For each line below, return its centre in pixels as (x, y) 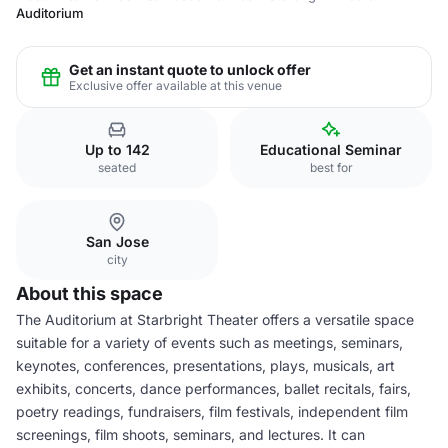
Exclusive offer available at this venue (175, 85)
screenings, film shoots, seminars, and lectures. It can (190, 434)
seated (117, 167)
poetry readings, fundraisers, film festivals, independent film (212, 411)
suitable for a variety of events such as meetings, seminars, (209, 342)
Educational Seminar (331, 149)
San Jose (117, 241)
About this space (89, 293)
